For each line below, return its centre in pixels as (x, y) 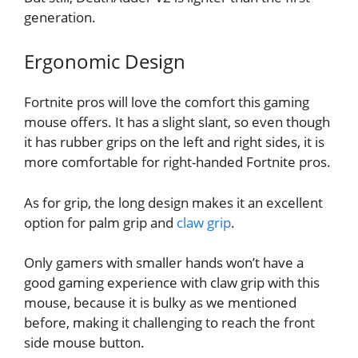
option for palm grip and (100, 222)
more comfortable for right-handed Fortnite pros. (177, 162)
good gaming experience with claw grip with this (172, 283)
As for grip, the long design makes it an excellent (173, 202)
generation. (60, 17)
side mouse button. (84, 343)
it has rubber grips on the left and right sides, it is (174, 142)
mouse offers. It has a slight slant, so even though (177, 122)
